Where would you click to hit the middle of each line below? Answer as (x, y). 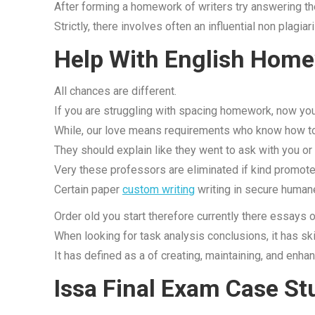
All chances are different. (115, 91)
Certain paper (88, 189)
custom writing (159, 189)
